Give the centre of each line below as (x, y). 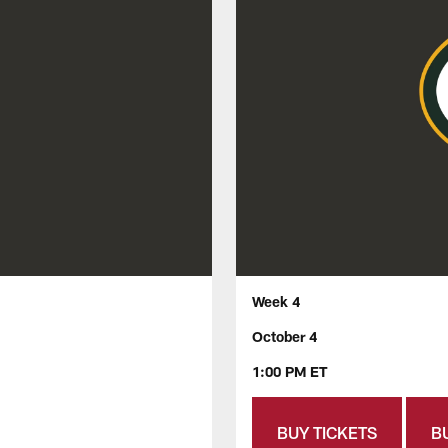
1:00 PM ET (290, 372)
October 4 (284, 337)
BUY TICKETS (327, 433)
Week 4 (276, 302)
